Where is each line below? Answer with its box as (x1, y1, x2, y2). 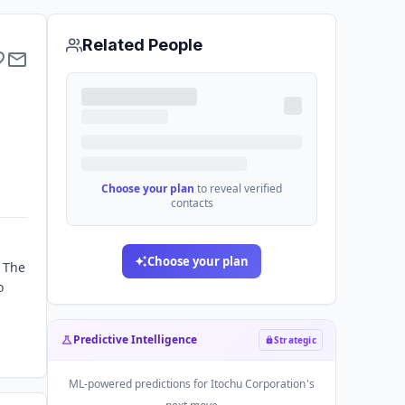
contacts (170, 195, 213, 211)
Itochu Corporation (211, 376, 306, 391)
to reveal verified (197, 181, 282, 196)
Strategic (274, 334, 316, 346)
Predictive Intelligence (73, 332, 197, 347)
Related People (82, 35, 202, 54)
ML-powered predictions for (69, 376, 212, 391)
